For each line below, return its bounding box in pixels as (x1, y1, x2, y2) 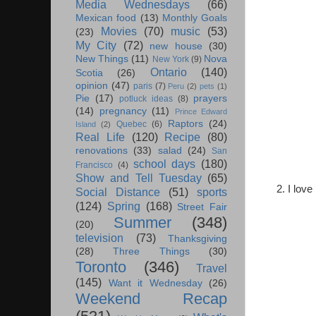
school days (133, 157, 196, 171)
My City (75, 39, 117, 52)
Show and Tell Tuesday (75, 171, 202, 185)
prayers (193, 93, 227, 104)
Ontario (150, 66, 187, 79)
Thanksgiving (168, 233, 227, 245)
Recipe (164, 130, 201, 144)
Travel (196, 262, 227, 275)
